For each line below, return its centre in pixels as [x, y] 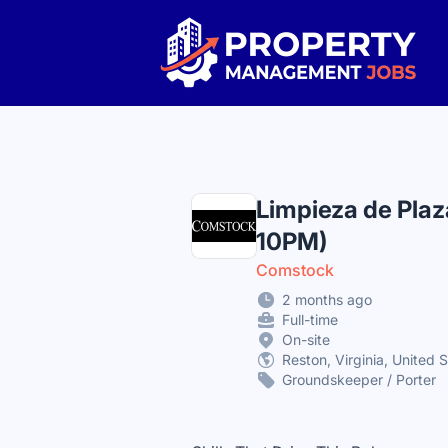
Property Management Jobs [262, 27]
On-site [306, 339]
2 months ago [327, 299]
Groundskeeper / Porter [359, 379]
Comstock [295, 270]
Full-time [310, 319]
